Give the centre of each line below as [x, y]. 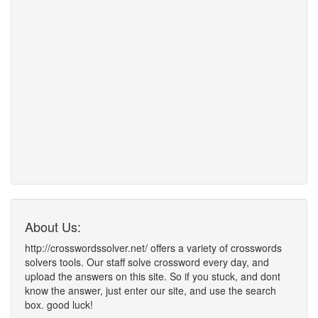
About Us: [53, 226]
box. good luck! [59, 305]
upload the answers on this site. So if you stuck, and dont [153, 276]
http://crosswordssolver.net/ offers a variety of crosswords [153, 248]
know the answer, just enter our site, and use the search [150, 290]
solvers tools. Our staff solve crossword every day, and [147, 262]
